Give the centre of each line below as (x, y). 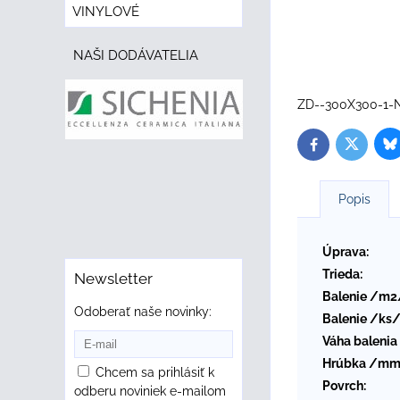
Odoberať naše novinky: (143, 312)
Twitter (369, 148)
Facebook (339, 148)
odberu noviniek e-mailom (150, 391)
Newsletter (113, 279)
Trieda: (342, 274)
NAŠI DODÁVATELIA (136, 55)
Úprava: (346, 251)
